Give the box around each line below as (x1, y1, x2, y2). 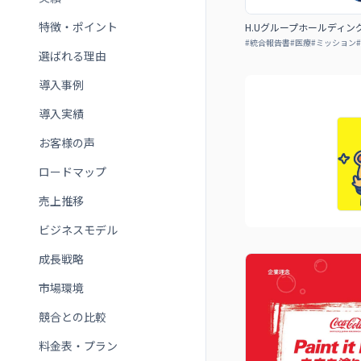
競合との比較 (39, 309, 106, 325)
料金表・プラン (39, 338, 118, 354)
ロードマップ (39, 164, 106, 180)
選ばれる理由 (39, 48, 106, 64)
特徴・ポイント (39, 19, 118, 35)
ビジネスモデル (39, 222, 118, 238)
